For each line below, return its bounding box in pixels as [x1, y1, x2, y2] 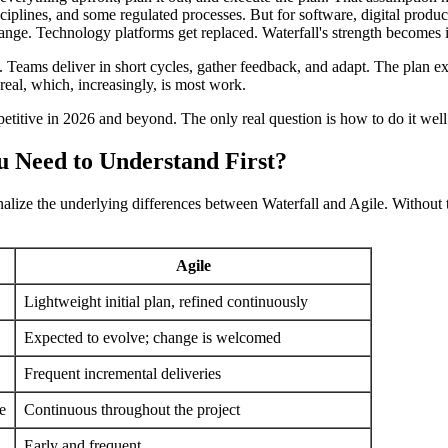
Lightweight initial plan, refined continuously [24, 292, 308, 310]
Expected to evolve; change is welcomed [24, 328, 281, 346]
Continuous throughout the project [24, 400, 240, 418]
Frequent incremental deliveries [24, 364, 221, 382]
